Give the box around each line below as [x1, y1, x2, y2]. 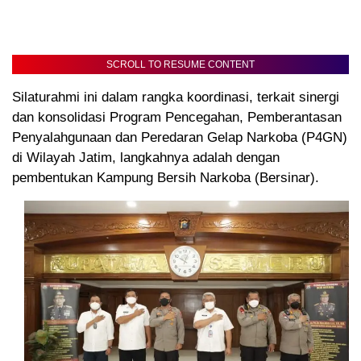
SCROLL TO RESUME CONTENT [106, 58, 255, 70]
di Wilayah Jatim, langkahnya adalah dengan [12, 149, 280, 165]
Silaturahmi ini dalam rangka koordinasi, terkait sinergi [12, 89, 339, 105]
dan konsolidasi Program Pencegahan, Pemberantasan [12, 109, 342, 125]
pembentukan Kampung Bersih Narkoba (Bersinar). [12, 169, 319, 185]
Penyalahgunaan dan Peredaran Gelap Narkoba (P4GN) [12, 129, 347, 145]
